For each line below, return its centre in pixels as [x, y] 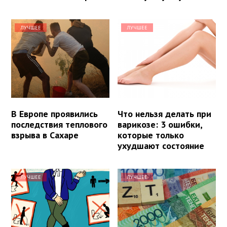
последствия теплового [59, 124]
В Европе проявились [54, 113]
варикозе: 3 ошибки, [160, 124]
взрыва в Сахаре [45, 135]
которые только [151, 135]
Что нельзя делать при [165, 113]
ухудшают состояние [161, 145]
